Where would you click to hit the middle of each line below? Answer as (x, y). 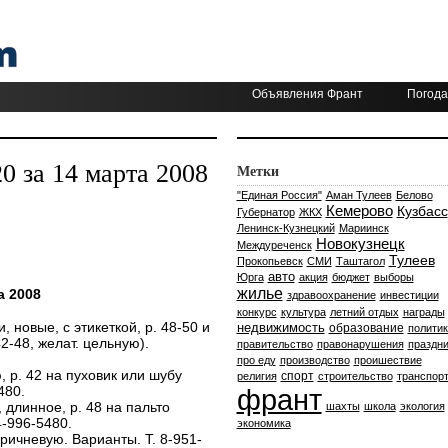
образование (366, 328)
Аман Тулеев (358, 195)
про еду (256, 360)
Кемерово (359, 210)
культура (303, 312)
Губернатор (265, 212)
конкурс (256, 312)
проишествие (387, 360)
